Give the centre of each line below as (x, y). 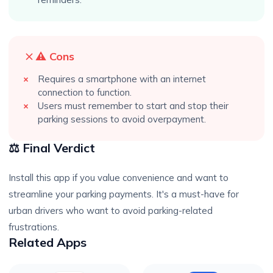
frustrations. (34, 227)
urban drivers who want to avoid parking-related (111, 211)
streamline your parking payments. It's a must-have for (124, 194)
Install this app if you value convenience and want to (119, 178)
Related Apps (48, 242)
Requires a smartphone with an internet (122, 79)
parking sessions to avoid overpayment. (122, 119)
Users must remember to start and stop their (133, 106)
